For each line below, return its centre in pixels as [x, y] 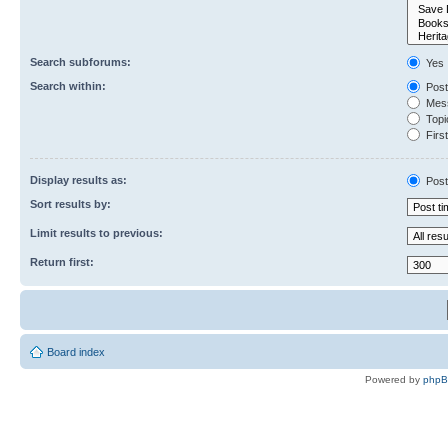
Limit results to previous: [96, 233]
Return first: [62, 262]
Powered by [394, 379]
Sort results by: [70, 204]
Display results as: [78, 180]
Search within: [68, 86]
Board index [76, 352]
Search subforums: [80, 62]
